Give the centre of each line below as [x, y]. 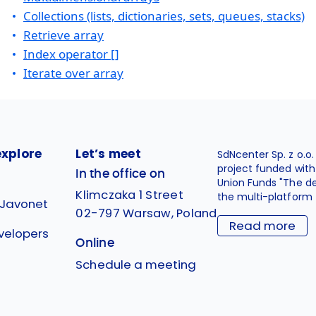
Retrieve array [63, 35]
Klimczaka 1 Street [129, 195]
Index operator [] [71, 54]
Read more [262, 226]
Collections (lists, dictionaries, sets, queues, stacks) [164, 16]
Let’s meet [108, 154]
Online [95, 243]
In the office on [121, 174]
